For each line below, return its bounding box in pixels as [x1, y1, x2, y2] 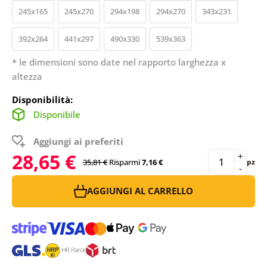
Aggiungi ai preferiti [33, 135, 123, 147]
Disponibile [33, 108, 80, 120]
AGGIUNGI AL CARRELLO [87, 185, 193, 197]
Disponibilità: [11, 93, 73, 105]
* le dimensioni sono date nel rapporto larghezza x [11, 55, 226, 68]
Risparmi [108, 156, 140, 167]
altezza [11, 70, 42, 82]
